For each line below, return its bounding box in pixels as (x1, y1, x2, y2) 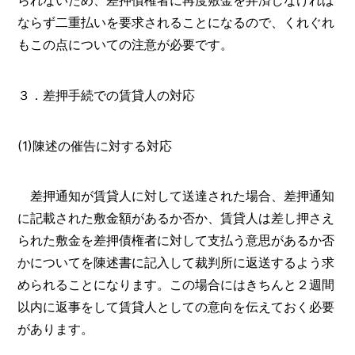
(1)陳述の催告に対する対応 (17, 137, 173, 154)
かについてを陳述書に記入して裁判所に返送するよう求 (17, 254, 335, 271)
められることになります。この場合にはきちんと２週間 (17, 277, 335, 293)
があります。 (17, 321, 94, 338)
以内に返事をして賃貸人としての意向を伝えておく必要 (17, 299, 335, 315)
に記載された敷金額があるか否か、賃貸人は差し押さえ (17, 210, 335, 227)
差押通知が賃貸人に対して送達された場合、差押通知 (17, 188, 335, 204)
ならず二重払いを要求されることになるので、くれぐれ (17, 13, 335, 30)
